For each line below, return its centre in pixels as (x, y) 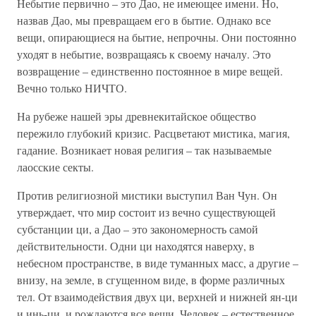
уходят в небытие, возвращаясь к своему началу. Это (144, 54)
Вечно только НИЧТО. (72, 88)
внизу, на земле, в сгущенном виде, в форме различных (151, 280)
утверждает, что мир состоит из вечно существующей (146, 212)
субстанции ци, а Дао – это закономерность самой (138, 229)
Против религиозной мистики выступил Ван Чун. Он (147, 195)
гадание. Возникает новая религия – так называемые (144, 150)
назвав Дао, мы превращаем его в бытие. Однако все (144, 20)
